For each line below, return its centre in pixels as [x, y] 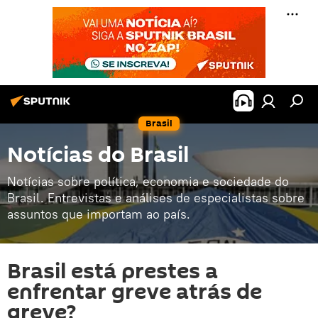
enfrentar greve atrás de [135, 292]
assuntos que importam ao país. [99, 214]
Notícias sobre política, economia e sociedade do [148, 181]
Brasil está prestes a [113, 272]
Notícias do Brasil [98, 155]
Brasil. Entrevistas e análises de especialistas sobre [156, 198]
